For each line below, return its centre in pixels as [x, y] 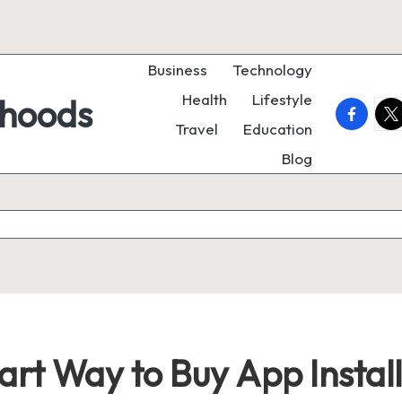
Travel [197, 129]
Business [178, 70]
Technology [272, 70]
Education [278, 129]
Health [205, 99]
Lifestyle [282, 99]
